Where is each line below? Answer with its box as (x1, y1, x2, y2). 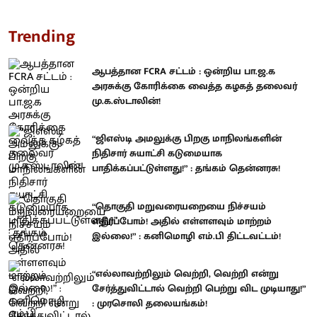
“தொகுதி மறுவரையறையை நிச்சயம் (92, 197, 266, 214)
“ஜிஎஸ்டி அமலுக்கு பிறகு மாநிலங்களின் (92, 130, 282, 147)
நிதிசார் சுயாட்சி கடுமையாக (92, 145, 222, 162)
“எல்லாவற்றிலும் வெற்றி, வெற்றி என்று (92, 265, 279, 282)
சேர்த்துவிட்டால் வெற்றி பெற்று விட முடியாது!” (92, 280, 306, 297)
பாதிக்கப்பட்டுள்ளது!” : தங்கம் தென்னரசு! (92, 160, 280, 177)
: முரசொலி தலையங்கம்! (92, 295, 207, 312)
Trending (8, 22, 76, 51)
